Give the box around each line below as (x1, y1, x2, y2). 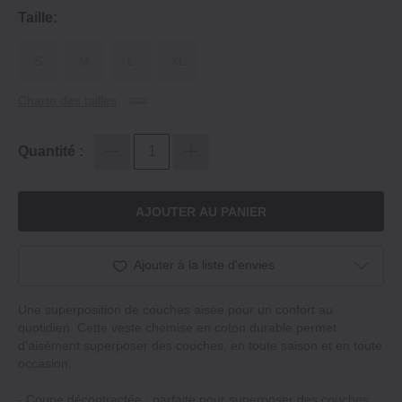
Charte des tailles (18, 93, 117, 108)
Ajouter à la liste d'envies (134, 258, 275, 273)
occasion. (18, 356, 72, 371)
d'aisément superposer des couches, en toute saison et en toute (18, 338, 382, 354)
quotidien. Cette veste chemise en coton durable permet (18, 320, 336, 336)
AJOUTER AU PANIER (135, 204, 267, 219)
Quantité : (18, 144, 83, 160)
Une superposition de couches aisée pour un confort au (18, 302, 333, 318)
